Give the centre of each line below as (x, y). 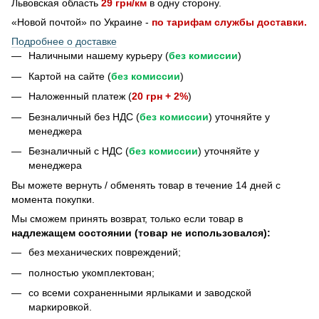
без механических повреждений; (105, 252)
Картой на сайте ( (70, 76)
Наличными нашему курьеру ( (99, 56)
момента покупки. (53, 200)
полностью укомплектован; (91, 272)
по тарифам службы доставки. (229, 22)
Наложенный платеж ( (80, 96)
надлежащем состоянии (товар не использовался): (141, 233)
